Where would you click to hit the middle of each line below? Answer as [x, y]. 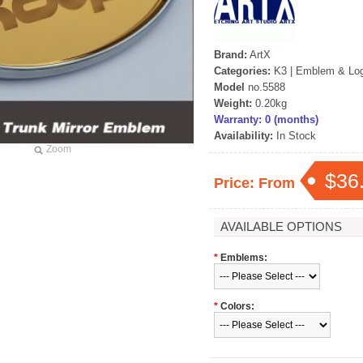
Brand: [231, 55]
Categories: [244, 71]
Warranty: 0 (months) [266, 120]
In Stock [295, 136]
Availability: [243, 136]
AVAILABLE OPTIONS [281, 226]
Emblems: [244, 258]
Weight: [233, 103]
